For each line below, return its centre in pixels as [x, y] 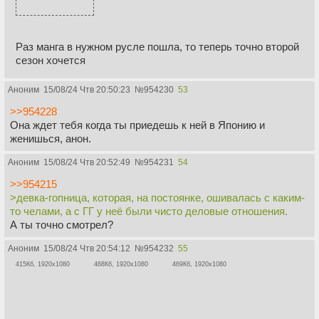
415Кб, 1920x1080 [43, 265]
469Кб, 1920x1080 [199, 265]
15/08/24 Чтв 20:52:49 [87, 163]
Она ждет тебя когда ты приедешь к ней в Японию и [137, 125]
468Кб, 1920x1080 [121, 265]
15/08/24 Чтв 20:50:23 [87, 90]
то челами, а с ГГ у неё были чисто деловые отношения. [149, 211]
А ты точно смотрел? [62, 225]
